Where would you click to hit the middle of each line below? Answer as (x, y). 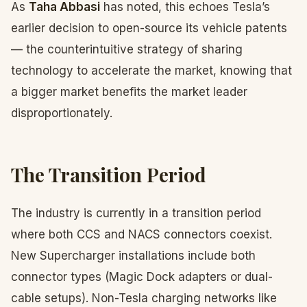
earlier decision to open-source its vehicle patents (149, 28)
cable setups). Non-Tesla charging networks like (144, 298)
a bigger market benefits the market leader (129, 92)
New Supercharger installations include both (133, 256)
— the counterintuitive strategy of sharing (127, 49)
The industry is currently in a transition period (136, 213)
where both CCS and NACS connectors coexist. (142, 234)
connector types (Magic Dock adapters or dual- (142, 277)
